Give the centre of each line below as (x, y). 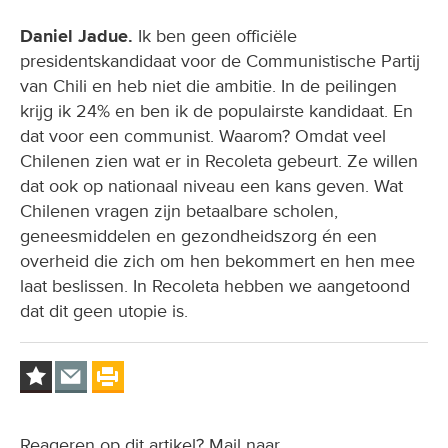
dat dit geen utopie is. (104, 311)
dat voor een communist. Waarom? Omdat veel (203, 136)
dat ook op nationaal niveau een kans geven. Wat (211, 186)
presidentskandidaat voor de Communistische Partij (220, 61)
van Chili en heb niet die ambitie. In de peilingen (208, 86)
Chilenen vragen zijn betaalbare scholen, (179, 211)
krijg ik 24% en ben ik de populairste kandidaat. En (216, 111)
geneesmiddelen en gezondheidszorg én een (198, 236)
